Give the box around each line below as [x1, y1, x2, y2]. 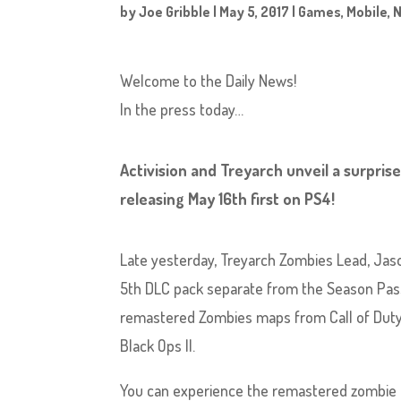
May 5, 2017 [219, 3, 290, 21]
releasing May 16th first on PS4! [120, 189, 336, 209]
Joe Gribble [139, 3, 211, 21]
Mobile [346, 3, 388, 21]
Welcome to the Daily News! [120, 71, 297, 90]
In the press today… [120, 99, 244, 119]
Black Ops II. [120, 336, 196, 355]
